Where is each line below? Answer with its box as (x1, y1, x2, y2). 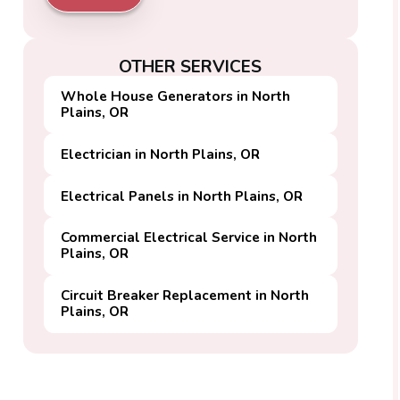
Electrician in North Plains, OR (61, 144, 261, 163)
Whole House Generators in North (61, 87, 291, 106)
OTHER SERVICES (119, 54, 262, 79)
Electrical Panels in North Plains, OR (61, 186, 304, 205)
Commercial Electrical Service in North (61, 228, 318, 247)
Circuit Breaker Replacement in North (61, 286, 310, 305)
